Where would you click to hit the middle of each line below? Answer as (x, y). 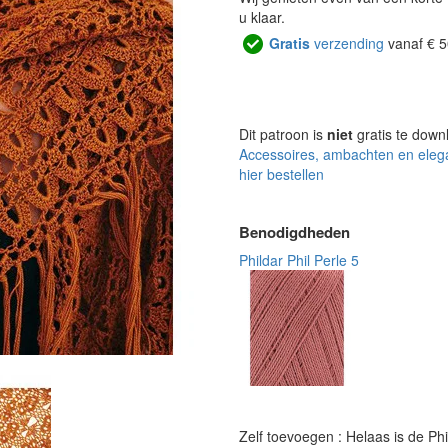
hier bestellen (281, 174)
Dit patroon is (283, 134)
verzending (347, 43)
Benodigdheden (294, 232)
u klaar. (262, 17)
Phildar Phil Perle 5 (299, 260)
